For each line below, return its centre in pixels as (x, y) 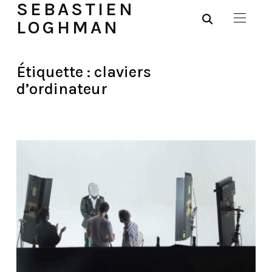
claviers (122, 72)
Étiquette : (55, 72)
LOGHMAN (68, 27)
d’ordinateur (62, 89)
